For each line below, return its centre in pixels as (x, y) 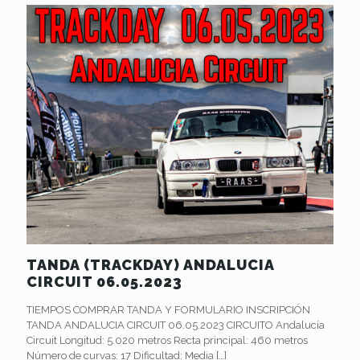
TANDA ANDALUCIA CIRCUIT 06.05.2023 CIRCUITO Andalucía (176, 325)
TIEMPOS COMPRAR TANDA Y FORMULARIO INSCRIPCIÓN (168, 310)
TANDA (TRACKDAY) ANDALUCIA (150, 265)
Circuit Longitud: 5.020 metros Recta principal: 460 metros (167, 341)
